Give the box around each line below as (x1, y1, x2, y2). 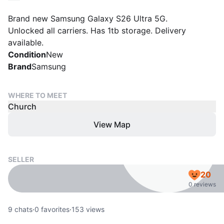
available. (8, 37, 43, 47)
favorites (39, 205, 69, 213)
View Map (93, 119, 130, 129)
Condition (8, 49, 46, 59)
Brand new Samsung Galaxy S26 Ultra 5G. (8, 13, 167, 23)
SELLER (8, 155, 34, 163)
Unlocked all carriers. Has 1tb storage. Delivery (8, 25, 186, 35)
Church (8, 101, 36, 111)
